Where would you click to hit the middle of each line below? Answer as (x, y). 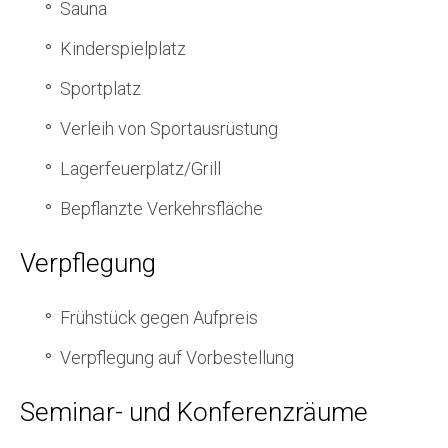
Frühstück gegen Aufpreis (159, 317)
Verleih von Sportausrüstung (169, 128)
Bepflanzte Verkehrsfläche (161, 208)
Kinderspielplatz (123, 48)
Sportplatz (100, 88)
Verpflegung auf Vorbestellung (177, 357)
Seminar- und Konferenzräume (194, 412)
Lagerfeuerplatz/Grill (140, 168)
